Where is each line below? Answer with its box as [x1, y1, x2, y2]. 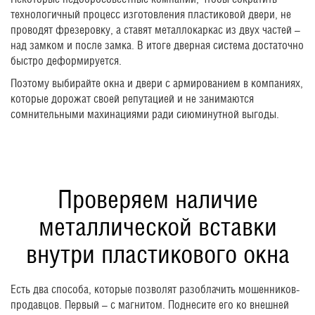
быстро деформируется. [11, 54, 122, 68]
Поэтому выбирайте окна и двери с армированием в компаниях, [11, 77, 303, 91]
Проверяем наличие [57, 184, 258, 214]
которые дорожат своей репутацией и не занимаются [11, 92, 254, 106]
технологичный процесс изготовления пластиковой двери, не [11, 8, 291, 22]
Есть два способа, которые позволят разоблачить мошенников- [11, 283, 300, 297]
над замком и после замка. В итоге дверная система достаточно [11, 39, 304, 53]
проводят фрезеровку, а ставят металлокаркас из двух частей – [11, 23, 300, 37]
